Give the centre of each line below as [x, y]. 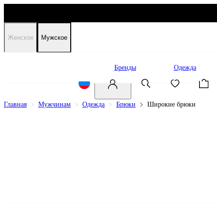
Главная [15, 104]
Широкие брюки [171, 104]
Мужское [54, 38]
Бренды [125, 68]
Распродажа [59, 68]
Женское [21, 38]
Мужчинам [54, 104]
